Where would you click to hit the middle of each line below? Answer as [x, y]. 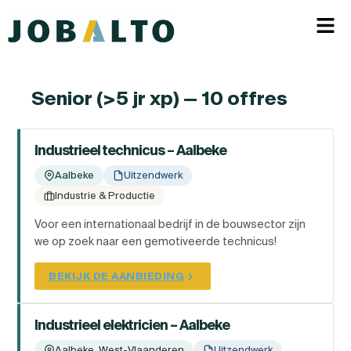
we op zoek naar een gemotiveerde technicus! [156, 242]
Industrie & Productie [105, 196]
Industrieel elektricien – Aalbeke [132, 325]
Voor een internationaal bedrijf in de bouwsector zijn [170, 224]
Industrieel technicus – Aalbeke [130, 150]
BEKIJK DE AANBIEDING [116, 277]
